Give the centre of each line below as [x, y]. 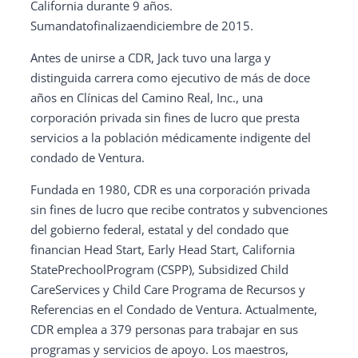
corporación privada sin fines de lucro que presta [165, 117]
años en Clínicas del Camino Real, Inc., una [147, 97]
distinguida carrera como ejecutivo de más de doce [170, 78]
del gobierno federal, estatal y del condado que [159, 229]
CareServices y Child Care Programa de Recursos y [168, 289]
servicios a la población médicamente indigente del [171, 137]
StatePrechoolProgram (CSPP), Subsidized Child [159, 269]
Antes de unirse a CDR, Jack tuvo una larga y [151, 58]
